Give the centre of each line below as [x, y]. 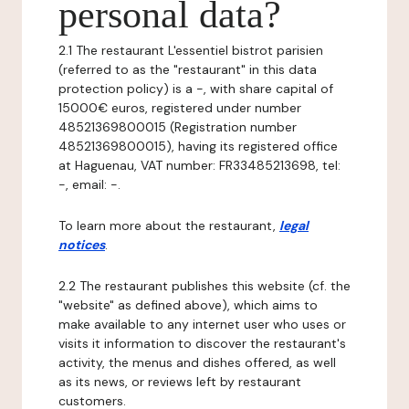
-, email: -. [89, 184]
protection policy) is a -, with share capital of [196, 89]
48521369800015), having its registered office [198, 146]
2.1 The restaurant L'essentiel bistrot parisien [191, 50]
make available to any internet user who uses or [202, 324]
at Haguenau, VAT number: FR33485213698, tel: [199, 165]
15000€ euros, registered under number [180, 108]
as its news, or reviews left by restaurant [180, 382]
